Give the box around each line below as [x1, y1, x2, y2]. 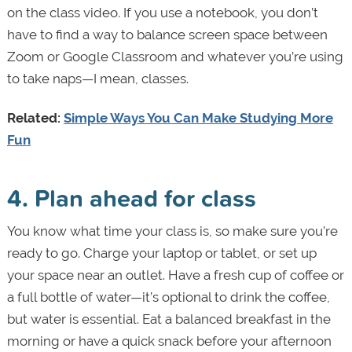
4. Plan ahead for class [6, 180, 256, 216]
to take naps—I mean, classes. [6, 71, 189, 87]
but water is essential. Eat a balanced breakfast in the [6, 311, 331, 328]
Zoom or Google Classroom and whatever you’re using [6, 49, 343, 65]
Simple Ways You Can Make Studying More [63, 110, 333, 126]
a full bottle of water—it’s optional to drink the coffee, [6, 289, 330, 306]
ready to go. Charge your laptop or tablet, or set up [6, 245, 317, 262]
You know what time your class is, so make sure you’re [6, 223, 338, 240]
